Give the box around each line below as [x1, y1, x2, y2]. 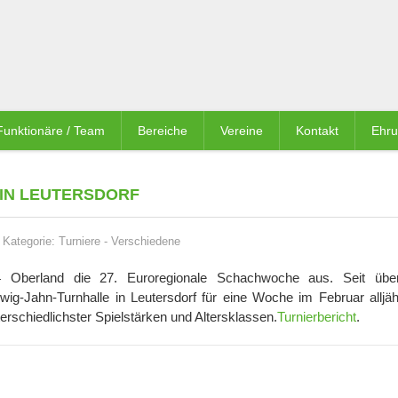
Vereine [220, 123, 263, 138]
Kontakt [296, 123, 338, 138]
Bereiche [138, 123, 187, 138]
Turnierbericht [277, 309, 356, 324]
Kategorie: [3, 235, 59, 248]
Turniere [59, 235, 100, 248]
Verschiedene [111, 235, 180, 248]
